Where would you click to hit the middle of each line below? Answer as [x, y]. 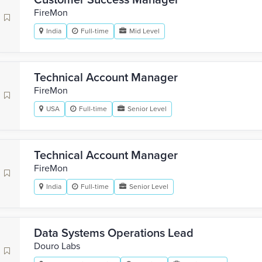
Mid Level [144, 31]
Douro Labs [57, 246]
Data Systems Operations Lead [114, 233]
